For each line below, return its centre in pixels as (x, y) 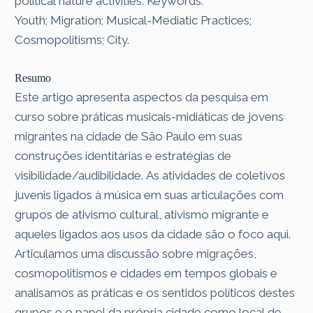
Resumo (33, 78)
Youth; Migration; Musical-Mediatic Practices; (133, 20)
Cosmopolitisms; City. (72, 39)
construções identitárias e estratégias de (123, 155)
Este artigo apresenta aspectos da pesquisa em (142, 97)
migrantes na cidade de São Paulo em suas (129, 136)
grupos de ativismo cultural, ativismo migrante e (142, 214)
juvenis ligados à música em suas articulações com (150, 195)
